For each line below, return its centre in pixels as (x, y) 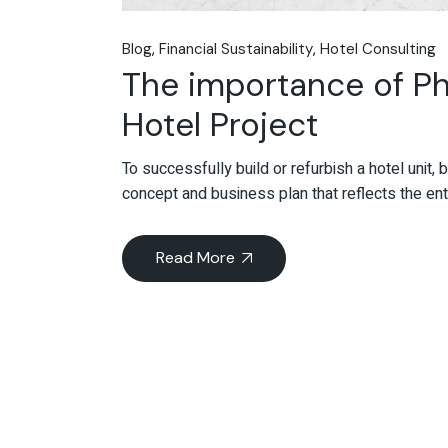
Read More (195, 258)
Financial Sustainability (236, 49)
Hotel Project (220, 125)
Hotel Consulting (378, 49)
